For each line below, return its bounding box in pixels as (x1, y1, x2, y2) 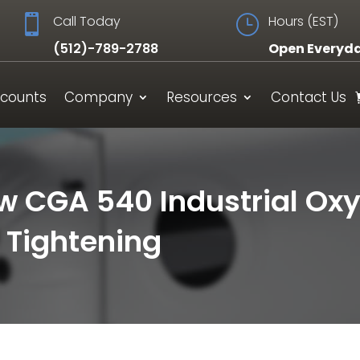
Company (64, 88, 133, 107)
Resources (166, 88, 237, 107)
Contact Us (271, 88, 346, 107)
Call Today (53, 11, 121, 31)
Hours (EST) (268, 11, 338, 31)
